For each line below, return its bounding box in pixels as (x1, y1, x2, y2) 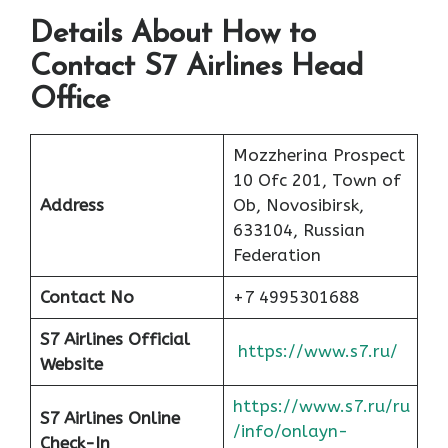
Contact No (39, 287, 134, 308)
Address (39, 195, 104, 216)
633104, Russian (232, 220, 365, 241)
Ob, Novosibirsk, (232, 195, 364, 216)
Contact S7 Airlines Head (30, 52, 363, 84)
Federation (232, 245, 321, 266)
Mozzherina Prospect (232, 145, 405, 166)
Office (30, 85, 110, 117)
